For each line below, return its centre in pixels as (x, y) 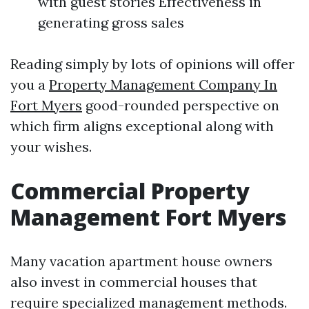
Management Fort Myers (148, 217)
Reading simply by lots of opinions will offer (152, 64)
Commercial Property (130, 191)
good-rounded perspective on (181, 105)
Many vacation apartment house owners (141, 261)
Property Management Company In (163, 84)
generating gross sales (111, 22)
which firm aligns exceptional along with (142, 126)
